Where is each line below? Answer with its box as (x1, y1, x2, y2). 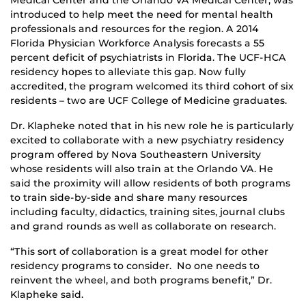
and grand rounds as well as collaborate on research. (10, 219, 276, 232)
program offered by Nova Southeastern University (10, 148, 261, 161)
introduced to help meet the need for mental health (10, 8, 273, 20)
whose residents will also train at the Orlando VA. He (10, 162, 273, 175)
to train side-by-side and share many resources (10, 191, 247, 204)
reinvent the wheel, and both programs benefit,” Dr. (10, 273, 272, 286)
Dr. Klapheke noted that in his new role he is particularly (10, 119, 294, 132)
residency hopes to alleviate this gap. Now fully (10, 65, 246, 78)
